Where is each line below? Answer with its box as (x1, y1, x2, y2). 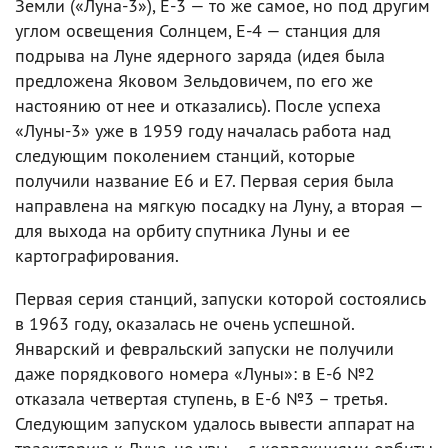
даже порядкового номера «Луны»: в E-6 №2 (15, 361, 375, 385)
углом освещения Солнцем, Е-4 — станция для (15, 18, 381, 42)
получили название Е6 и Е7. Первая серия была (15, 168, 394, 192)
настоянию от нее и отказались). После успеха (15, 93, 381, 117)
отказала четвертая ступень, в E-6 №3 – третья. (15, 386, 387, 410)
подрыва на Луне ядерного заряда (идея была (15, 43, 385, 67)
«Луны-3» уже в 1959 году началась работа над (15, 118, 391, 142)
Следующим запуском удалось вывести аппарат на (15, 411, 415, 435)
